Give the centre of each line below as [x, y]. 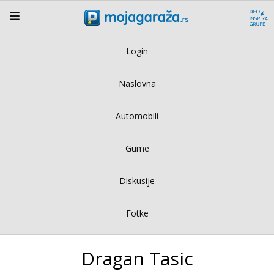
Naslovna [137, 83]
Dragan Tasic [137, 258]
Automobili [137, 116]
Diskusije [137, 180]
